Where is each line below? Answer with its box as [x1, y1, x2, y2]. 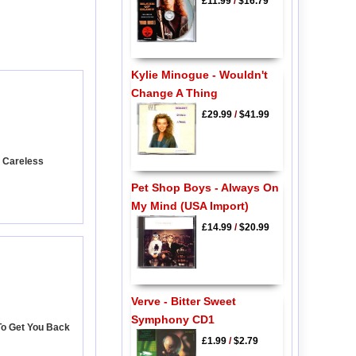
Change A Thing [130, 86, 218, 99]
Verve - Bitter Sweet [130, 294, 236, 308]
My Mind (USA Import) [130, 199, 249, 213]
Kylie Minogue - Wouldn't [130, 68, 268, 81]
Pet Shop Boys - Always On [130, 181, 279, 195]
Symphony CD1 [130, 312, 215, 326]
